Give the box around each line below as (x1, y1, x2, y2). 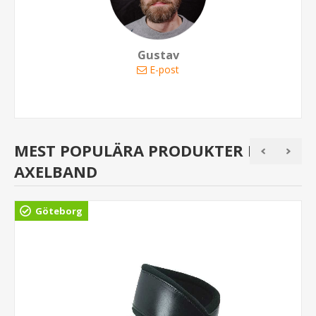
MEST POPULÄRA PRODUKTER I (14, 140, 253, 162)
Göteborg (35, 205, 83, 218)
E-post (150, 63, 179, 77)
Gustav (137, 47, 179, 63)
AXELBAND (14, 161, 97, 183)
